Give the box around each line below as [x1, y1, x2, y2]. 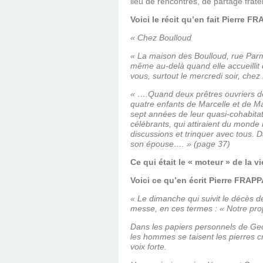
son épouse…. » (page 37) [130, 139, 230, 149]
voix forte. [130, 242, 167, 252]
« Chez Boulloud [130, 33, 191, 43]
